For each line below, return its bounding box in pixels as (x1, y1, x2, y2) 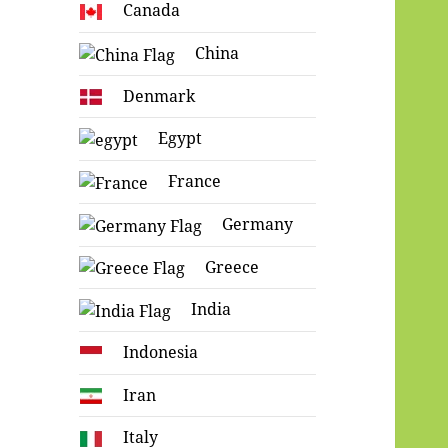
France (168, 170, 222, 193)
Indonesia (123, 340, 199, 363)
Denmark (123, 84, 196, 107)
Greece (205, 255, 260, 278)
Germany (222, 212, 294, 235)
